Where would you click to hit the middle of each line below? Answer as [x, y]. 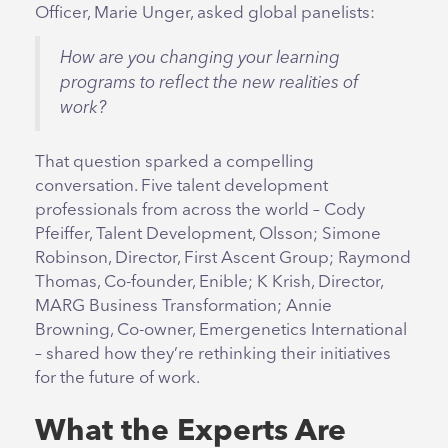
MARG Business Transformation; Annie [183, 307]
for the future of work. [117, 379]
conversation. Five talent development [181, 187]
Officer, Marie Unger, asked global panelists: [205, 14]
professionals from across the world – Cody [200, 211]
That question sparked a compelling [174, 163]
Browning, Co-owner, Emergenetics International [221, 331]
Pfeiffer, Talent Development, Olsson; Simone [208, 235]
